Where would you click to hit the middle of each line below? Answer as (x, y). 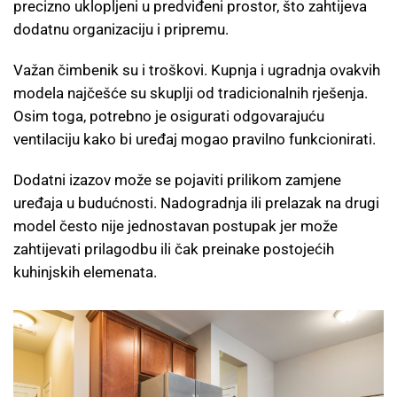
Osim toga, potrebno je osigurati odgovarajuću (169, 117)
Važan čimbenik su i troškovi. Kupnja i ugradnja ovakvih (197, 70)
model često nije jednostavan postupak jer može (175, 226)
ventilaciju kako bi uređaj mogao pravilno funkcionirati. (195, 140)
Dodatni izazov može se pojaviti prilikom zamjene (177, 180)
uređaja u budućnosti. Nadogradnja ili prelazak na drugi (196, 203)
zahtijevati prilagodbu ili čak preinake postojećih (174, 249)
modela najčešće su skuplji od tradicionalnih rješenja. (191, 93)
